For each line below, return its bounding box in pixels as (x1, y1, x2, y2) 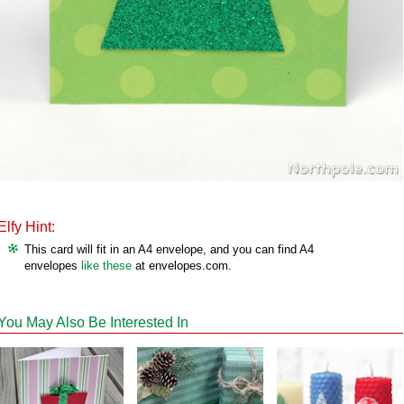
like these (81, 259, 132, 272)
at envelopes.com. (132, 259, 232, 272)
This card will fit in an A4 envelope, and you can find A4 (24, 243, 314, 256)
